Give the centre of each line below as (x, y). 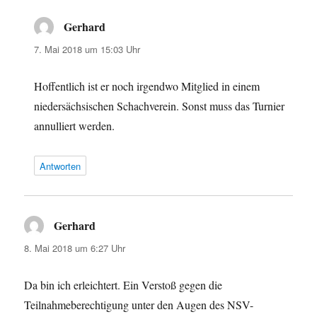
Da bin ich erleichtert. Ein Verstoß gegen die (123, 284)
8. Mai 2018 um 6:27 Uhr (75, 248)
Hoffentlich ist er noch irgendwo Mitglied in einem (147, 86)
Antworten (60, 166)
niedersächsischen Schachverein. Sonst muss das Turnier (160, 105)
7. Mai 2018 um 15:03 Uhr (87, 49)
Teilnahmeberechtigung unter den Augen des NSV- (139, 304)
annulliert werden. (75, 125)
